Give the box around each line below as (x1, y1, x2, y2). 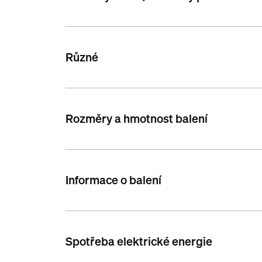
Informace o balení (65, 172, 162, 188)
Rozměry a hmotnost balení (65, 111, 208, 127)
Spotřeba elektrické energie (65, 233, 213, 250)
